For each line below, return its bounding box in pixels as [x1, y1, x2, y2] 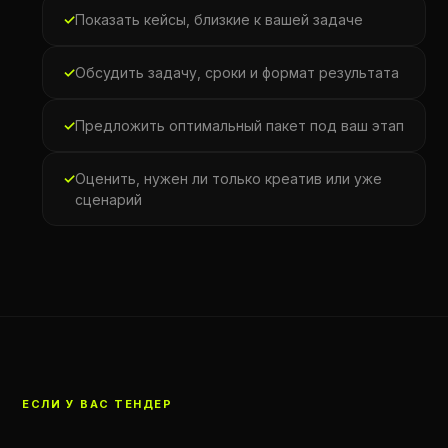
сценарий [75, 191, 143, 208]
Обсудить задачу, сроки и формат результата [75, 64, 400, 81]
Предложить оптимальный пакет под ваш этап [75, 117, 405, 134]
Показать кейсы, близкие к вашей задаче [75, 11, 364, 28]
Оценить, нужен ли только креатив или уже [75, 170, 383, 187]
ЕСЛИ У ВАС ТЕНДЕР [22, 397, 173, 411]
